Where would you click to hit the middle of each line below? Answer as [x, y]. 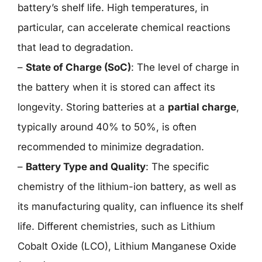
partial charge [202, 107]
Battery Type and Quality [86, 167]
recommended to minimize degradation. [111, 147]
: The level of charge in [185, 67]
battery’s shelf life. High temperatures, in [113, 8]
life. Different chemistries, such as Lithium [116, 226]
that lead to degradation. [75, 47]
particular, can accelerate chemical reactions [124, 27]
